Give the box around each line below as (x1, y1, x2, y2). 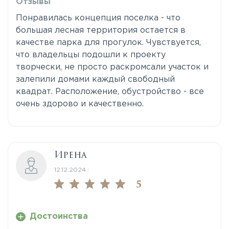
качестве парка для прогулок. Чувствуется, (16, 39, 201, 47)
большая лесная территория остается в (16, 27, 186, 35)
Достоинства (29, 213, 88, 221)
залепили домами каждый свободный (16, 76, 175, 84)
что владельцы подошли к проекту (16, 51, 166, 59)
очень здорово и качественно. (16, 100, 146, 108)
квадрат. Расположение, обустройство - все (16, 88, 204, 96)
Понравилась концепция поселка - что (16, 14, 180, 22)
